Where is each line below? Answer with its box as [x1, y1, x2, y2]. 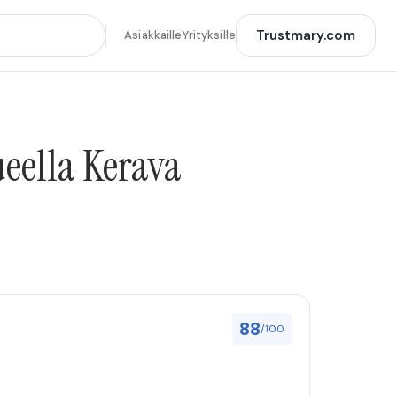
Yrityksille [182, 27, 236, 43]
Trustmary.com [256, 27, 355, 44]
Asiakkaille [124, 27, 183, 43]
